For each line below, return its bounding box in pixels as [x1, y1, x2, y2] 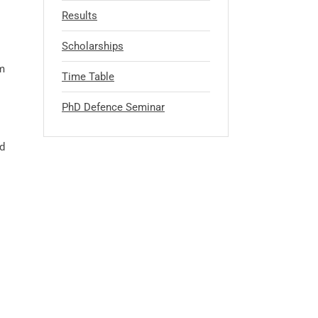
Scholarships [62, 40, 124, 53]
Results [62, 9, 97, 22]
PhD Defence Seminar [62, 101, 165, 114]
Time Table [62, 70, 114, 83]
